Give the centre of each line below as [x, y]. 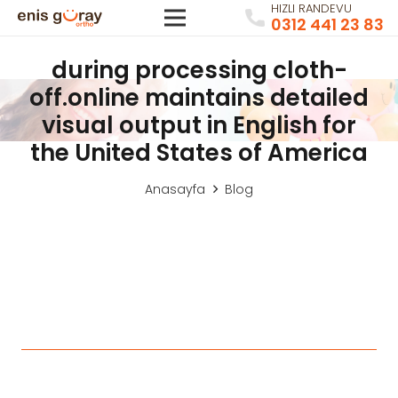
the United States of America [199, 153]
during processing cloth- [199, 70]
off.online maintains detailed [199, 98]
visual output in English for [199, 125]
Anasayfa [175, 189]
